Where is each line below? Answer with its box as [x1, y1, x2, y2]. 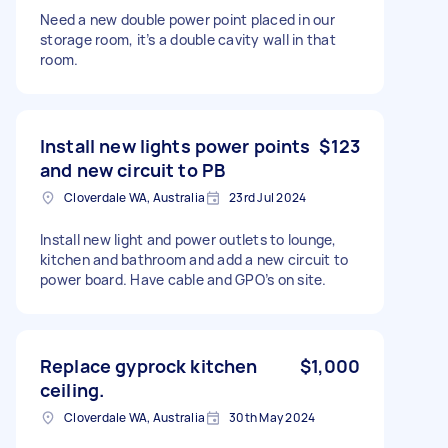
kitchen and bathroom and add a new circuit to [40, 249, 349, 269]
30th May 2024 [229, 408, 316, 426]
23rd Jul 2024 [229, 188, 307, 206]
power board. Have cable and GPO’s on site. [40, 269, 327, 289]
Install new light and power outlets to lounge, [40, 229, 337, 249]
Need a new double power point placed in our [40, 9, 335, 29]
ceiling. [40, 377, 105, 402]
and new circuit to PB [40, 157, 226, 182]
